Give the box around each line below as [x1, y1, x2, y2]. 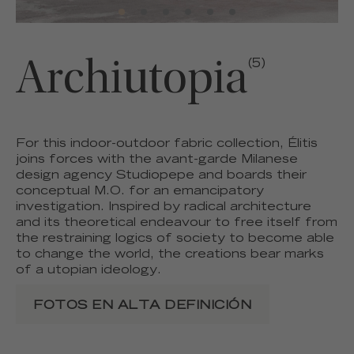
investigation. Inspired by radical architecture [16, 201, 311, 214]
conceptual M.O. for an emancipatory [16, 186, 264, 198]
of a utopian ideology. [16, 265, 161, 277]
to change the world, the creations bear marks [16, 249, 324, 262]
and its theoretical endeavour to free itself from [16, 217, 337, 230]
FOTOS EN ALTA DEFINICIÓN [33, 299, 252, 312]
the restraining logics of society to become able [16, 233, 334, 246]
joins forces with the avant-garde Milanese [16, 154, 298, 167]
